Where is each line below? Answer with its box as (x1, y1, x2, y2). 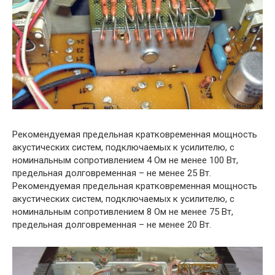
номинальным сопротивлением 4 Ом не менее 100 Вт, (12, 154, 238, 166)
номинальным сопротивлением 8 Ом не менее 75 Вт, (12, 206, 233, 217)
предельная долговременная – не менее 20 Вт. (12, 219, 211, 230)
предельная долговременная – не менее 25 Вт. (12, 167, 211, 179)
